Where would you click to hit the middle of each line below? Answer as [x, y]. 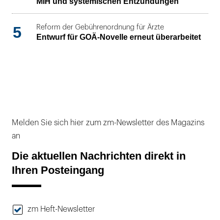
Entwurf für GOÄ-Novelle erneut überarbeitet [119, 37]
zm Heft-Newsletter [61, 209]
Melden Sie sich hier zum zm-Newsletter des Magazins [108, 123]
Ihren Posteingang [58, 170]
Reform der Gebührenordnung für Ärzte [100, 27]
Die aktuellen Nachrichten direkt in [99, 156]
